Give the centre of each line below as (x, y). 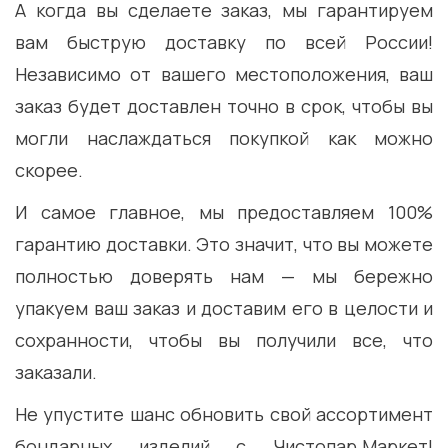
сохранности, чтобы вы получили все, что (224, 340)
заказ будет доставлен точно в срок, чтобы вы (224, 106)
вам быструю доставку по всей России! (224, 42)
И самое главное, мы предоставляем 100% (224, 212)
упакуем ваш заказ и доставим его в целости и (224, 308)
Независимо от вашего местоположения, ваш (224, 74)
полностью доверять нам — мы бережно (224, 276)
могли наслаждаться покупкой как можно (224, 138)
